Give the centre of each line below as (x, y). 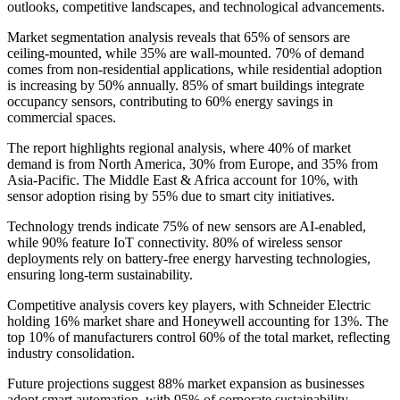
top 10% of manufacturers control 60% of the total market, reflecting (199, 337)
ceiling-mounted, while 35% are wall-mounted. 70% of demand (186, 54)
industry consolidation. (71, 354)
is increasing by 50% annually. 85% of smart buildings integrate (186, 86)
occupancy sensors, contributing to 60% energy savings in (170, 102)
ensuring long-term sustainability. (100, 275)
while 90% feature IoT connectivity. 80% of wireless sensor (175, 243)
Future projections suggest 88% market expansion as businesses (186, 384)
